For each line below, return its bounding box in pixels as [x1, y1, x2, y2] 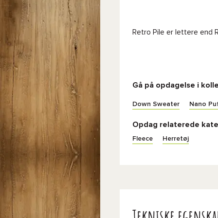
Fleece [132, 135, 153, 142]
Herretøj [163, 135, 189, 142]
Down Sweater [132, 101, 180, 108]
